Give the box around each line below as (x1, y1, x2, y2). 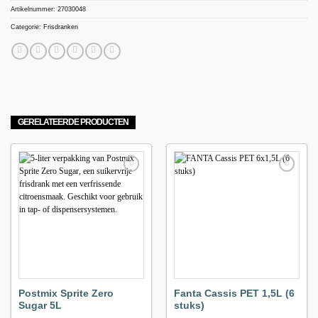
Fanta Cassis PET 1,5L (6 (173, 287, 295, 299)
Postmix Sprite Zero (18, 287, 114, 299)
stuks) (173, 299, 204, 311)
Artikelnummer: (11, 6, 57, 13)
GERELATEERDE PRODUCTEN (18, 118, 128, 127)
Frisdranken (43, 23, 78, 31)
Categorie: (11, 23, 43, 31)
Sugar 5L (18, 299, 62, 311)
